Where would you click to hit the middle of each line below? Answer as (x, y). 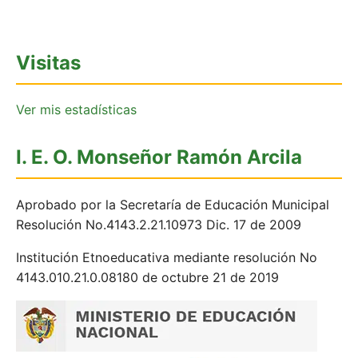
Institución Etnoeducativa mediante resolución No (167, 258)
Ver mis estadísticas (76, 110)
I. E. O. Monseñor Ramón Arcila (159, 157)
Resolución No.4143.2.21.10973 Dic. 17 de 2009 (159, 225)
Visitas (48, 62)
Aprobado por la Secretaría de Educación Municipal (173, 205)
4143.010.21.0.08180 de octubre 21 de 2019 (147, 278)
